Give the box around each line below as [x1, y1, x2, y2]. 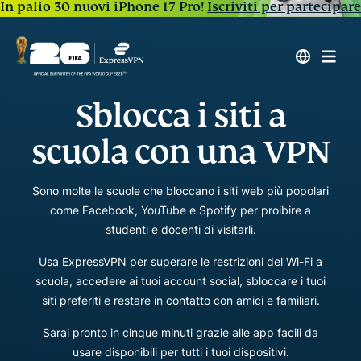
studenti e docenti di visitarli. [105, 222, 256, 236]
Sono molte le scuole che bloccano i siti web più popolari [32, 184, 329, 197]
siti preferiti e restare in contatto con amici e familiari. [41, 293, 320, 307]
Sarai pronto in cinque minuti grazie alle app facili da [43, 326, 318, 339]
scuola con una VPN [31, 132, 330, 172]
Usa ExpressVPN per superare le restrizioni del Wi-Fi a [39, 255, 322, 268]
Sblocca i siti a [75, 96, 286, 135]
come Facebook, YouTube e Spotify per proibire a [50, 203, 311, 217]
